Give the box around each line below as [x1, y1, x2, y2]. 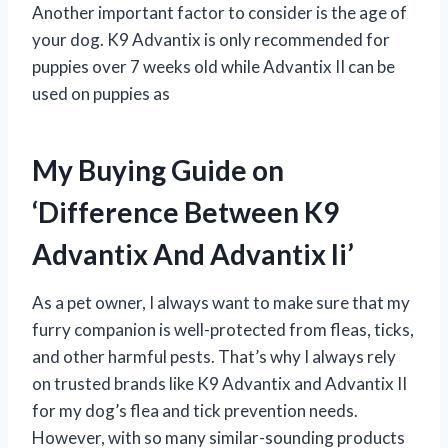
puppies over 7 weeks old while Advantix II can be [32, 55, 395, 77]
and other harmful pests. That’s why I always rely [32, 345, 396, 367]
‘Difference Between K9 [32, 194, 339, 229]
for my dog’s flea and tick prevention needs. [32, 399, 358, 421]
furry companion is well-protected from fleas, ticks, [32, 318, 414, 340]
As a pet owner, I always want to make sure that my [32, 291, 410, 313]
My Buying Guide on [32, 152, 284, 187]
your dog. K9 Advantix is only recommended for [32, 28, 390, 50]
